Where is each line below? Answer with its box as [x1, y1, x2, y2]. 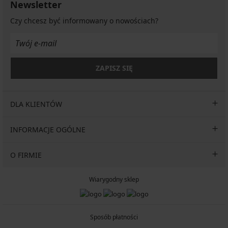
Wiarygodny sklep [89, 175, 139, 184]
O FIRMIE [10, 150, 42, 160]
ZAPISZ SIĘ [95, 63, 133, 73]
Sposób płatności [90, 213, 138, 222]
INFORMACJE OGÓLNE [10, 124, 85, 134]
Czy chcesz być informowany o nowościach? [10, 15, 158, 25]
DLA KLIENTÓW [10, 99, 62, 109]
